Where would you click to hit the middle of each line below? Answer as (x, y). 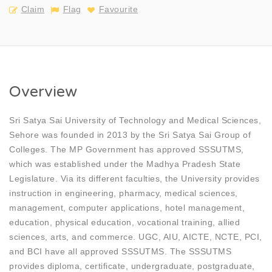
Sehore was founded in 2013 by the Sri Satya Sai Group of (130, 134)
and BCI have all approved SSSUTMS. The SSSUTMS (120, 251)
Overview (43, 91)
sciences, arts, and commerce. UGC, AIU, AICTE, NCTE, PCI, (136, 236)
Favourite (118, 9)
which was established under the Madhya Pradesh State (125, 164)
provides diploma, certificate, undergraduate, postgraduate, (132, 266)
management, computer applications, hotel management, (127, 207)
